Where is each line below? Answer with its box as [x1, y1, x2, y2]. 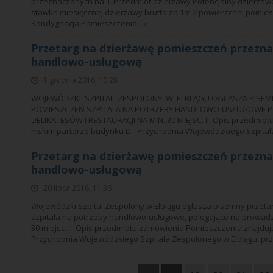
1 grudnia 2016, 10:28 [43, 75, 118, 85]
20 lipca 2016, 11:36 [43, 183, 112, 193]
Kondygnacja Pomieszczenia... [31, 18, 144, 29]
